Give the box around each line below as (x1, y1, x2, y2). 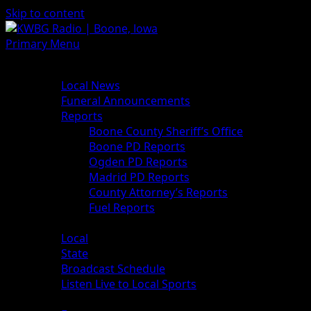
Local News (61, 78, 120, 93)
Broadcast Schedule (61, 261, 165, 276)
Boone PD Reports (89, 139, 185, 154)
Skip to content (6, 6, 85, 21)
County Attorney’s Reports (89, 185, 228, 200)
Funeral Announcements (61, 93, 190, 108)
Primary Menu (6, 36, 80, 51)
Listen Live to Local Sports (61, 276, 196, 292)
